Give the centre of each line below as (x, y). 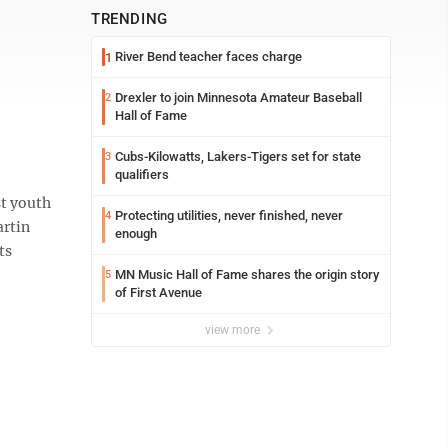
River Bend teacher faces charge (208, 56)
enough (136, 233)
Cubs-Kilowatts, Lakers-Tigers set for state (238, 156)
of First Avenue (158, 292)
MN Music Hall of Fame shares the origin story (247, 274)
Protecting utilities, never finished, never (229, 215)
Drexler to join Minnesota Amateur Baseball (238, 97)
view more (234, 330)
